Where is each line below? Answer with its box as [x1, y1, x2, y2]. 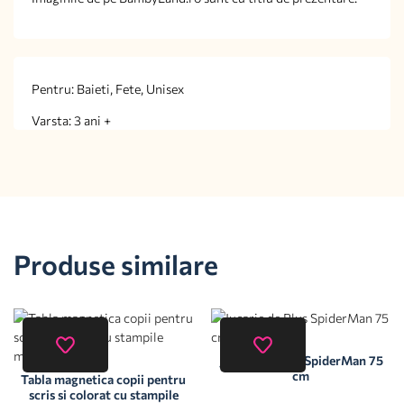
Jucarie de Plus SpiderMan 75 [218, 353, 383, 369]
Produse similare [14, 247, 218, 281]
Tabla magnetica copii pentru [21, 372, 186, 388]
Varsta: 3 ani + [32, 112, 111, 128]
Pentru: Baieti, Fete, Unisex [32, 80, 184, 96]
